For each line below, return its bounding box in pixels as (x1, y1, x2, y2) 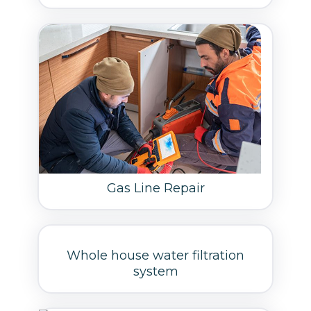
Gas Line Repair (106, 180, 205, 196)
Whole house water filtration (67, 247, 244, 263)
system (133, 263, 178, 279)
